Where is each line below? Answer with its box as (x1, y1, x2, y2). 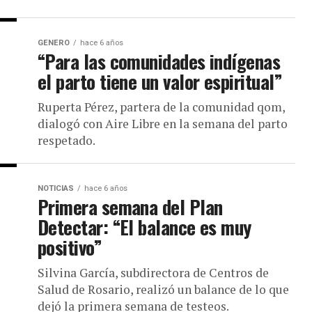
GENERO (38, 38, 70, 47)
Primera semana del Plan (38, 193, 223, 221)
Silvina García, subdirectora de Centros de (38, 265, 269, 281)
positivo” (38, 233, 102, 261)
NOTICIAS (38, 184, 74, 193)
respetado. (38, 132, 95, 148)
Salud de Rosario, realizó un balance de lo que (38, 281, 289, 297)
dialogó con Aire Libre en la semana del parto (38, 116, 288, 132)
